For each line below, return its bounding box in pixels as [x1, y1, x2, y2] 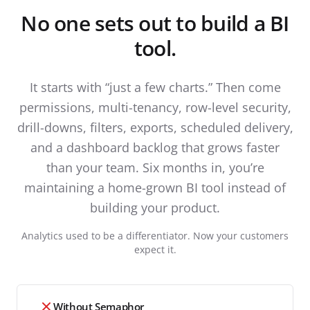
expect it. [134, 242, 176, 256]
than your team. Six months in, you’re [46, 158, 264, 176]
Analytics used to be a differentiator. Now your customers [21, 228, 289, 242]
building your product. [90, 199, 220, 216]
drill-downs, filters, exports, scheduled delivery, [17, 118, 293, 136]
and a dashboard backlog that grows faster [30, 138, 280, 156]
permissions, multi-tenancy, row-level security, [19, 98, 291, 116]
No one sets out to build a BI [21, 8, 289, 37]
